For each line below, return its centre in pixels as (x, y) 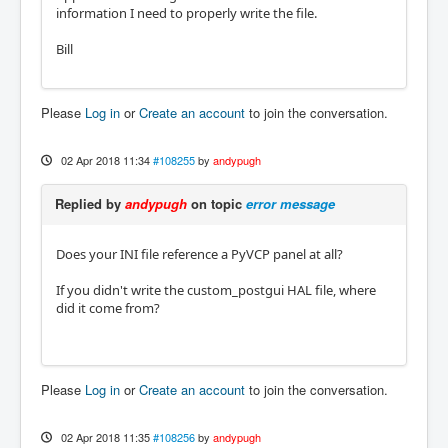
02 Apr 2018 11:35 (105, 436)
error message (290, 203)
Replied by (90, 203)
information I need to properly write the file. (186, 12)
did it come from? (108, 307)
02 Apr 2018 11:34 (105, 159)
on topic (216, 203)
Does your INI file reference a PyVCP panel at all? (199, 253)
